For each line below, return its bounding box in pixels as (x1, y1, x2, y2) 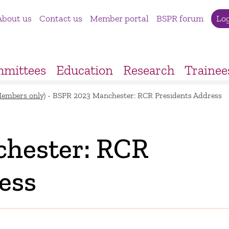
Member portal (89, 13, 149, 24)
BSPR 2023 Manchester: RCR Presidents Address (53, 90, 222, 100)
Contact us (39, 13, 82, 24)
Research (123, 61, 175, 78)
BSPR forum (156, 13, 203, 24)
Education (56, 61, 113, 78)
